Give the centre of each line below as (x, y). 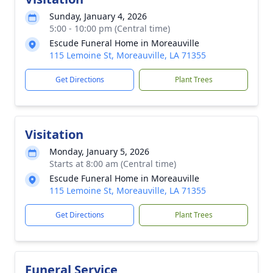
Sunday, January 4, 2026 (98, 16)
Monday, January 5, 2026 (99, 151)
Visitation (54, 134)
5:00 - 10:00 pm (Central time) (110, 28)
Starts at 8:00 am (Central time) (113, 164)
